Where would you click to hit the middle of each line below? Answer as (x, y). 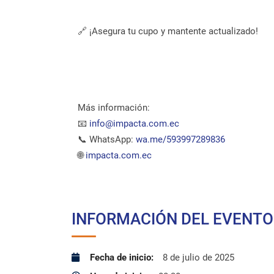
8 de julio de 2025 (198, 257)
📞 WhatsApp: (107, 139)
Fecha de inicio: (122, 257)
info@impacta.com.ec (134, 124)
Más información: (114, 108)
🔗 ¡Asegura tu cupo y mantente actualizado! (168, 31)
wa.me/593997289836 (180, 139)
